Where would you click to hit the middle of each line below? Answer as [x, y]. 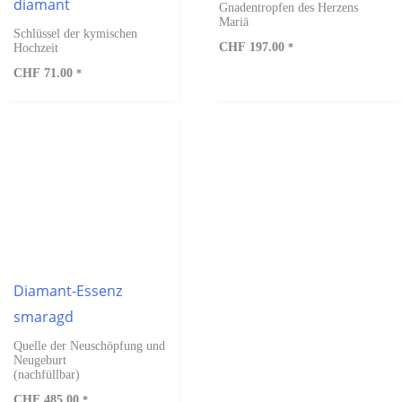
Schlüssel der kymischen [75, 33]
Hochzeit [36, 48]
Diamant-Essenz [68, 290]
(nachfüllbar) [47, 374]
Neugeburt [40, 360]
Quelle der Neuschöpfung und [89, 345]
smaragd [44, 316]
